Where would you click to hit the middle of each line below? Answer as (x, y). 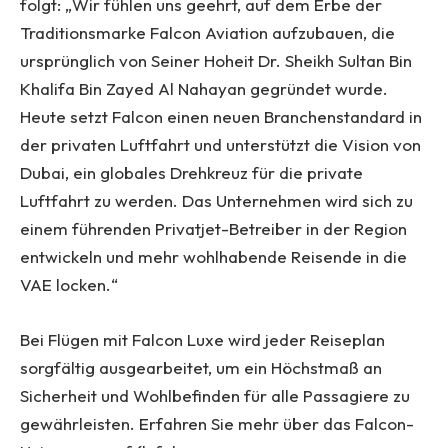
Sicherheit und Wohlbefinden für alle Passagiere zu (215, 395)
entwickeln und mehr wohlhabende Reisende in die (213, 257)
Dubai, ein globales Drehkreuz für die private (191, 173)
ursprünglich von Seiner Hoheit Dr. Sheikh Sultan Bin (216, 61)
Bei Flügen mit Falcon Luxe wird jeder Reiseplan (202, 339)
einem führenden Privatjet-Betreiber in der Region (213, 229)
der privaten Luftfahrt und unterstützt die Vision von (220, 145)
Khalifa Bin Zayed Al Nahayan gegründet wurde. (204, 89)
